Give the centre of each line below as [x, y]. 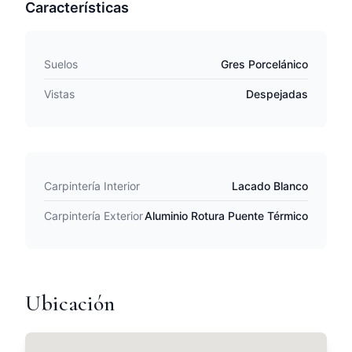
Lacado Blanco [270, 186]
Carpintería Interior [92, 186]
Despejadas [277, 94]
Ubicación [70, 303]
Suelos [61, 64]
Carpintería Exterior [93, 216]
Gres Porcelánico [264, 64]
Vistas [59, 94]
